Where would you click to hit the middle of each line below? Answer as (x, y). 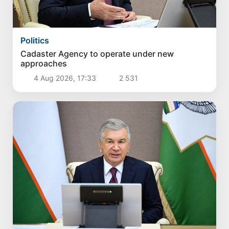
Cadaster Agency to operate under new (97, 54)
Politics (35, 41)
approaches (44, 64)
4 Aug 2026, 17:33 (65, 78)
